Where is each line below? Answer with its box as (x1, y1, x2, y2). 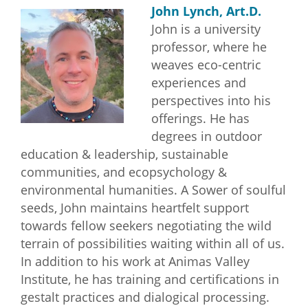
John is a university (151, 21, 261, 37)
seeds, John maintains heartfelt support (21, 199, 249, 216)
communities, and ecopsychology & (21, 164, 227, 180)
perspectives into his (151, 92, 271, 109)
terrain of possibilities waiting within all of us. (21, 235, 285, 252)
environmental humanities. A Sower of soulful (21, 181, 286, 198)
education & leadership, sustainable (21, 146, 228, 162)
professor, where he (151, 38, 267, 55)
